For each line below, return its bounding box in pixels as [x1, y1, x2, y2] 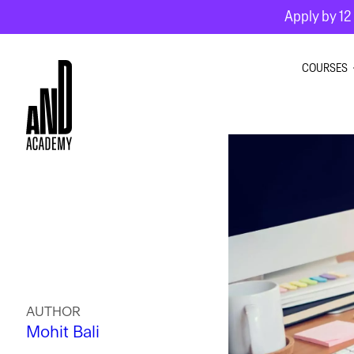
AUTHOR [26, 305, 81, 318]
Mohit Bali [26, 324, 100, 341]
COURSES [301, 62, 348, 74]
